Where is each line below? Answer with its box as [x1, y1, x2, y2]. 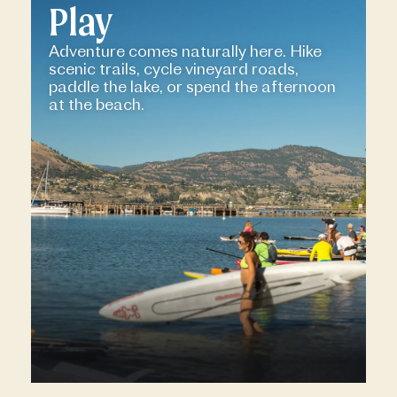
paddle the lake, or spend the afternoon [49, 75, 336, 97]
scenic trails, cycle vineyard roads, [49, 58, 299, 79]
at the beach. [49, 93, 144, 114]
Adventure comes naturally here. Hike [49, 40, 322, 61]
